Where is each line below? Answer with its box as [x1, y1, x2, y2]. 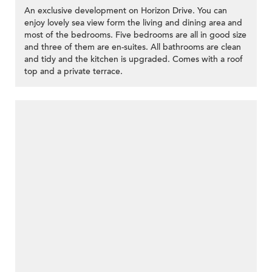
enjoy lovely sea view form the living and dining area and [24, 17, 242, 29]
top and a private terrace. [24, 66, 123, 78]
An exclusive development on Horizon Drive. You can [24, 5, 227, 17]
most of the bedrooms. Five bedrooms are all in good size [24, 29, 246, 41]
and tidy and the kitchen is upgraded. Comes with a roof [24, 53, 243, 66]
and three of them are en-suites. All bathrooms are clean [24, 41, 241, 53]
